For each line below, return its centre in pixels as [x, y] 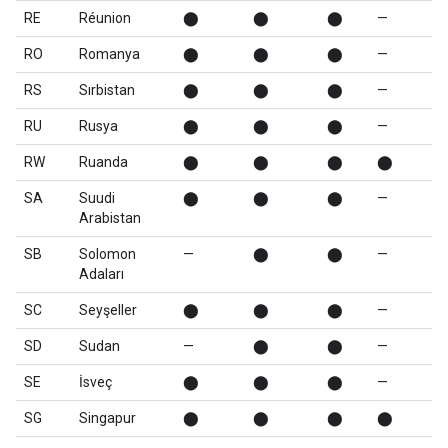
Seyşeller [108, 310]
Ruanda [103, 162]
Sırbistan [107, 90]
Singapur [107, 418]
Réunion [105, 18]
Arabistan [110, 218]
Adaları [101, 274]
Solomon [107, 254]
